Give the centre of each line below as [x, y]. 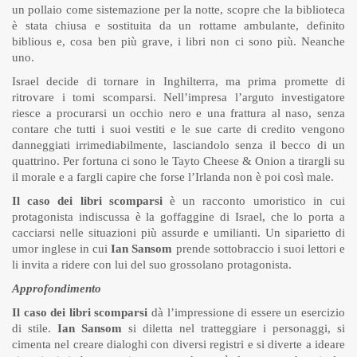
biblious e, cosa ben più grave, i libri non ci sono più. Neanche [178, 41]
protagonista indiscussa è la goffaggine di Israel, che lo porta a [178, 216]
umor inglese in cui [62, 248]
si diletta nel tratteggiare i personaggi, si [233, 328]
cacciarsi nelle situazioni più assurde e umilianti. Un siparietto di [178, 232]
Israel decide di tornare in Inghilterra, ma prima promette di [178, 81]
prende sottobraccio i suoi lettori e [259, 248]
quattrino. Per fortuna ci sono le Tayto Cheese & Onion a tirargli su [178, 161]
